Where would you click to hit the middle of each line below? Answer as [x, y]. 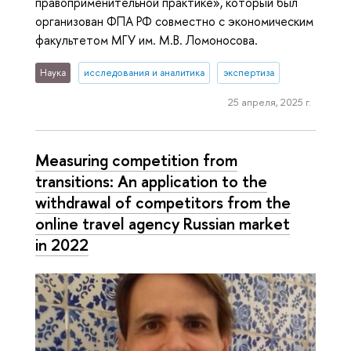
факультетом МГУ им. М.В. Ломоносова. [147, 40]
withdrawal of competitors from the [163, 203]
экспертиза [248, 73]
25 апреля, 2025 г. [269, 101]
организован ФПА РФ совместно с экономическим [174, 22]
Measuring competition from [136, 160]
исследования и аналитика [144, 73]
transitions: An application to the [151, 181]
